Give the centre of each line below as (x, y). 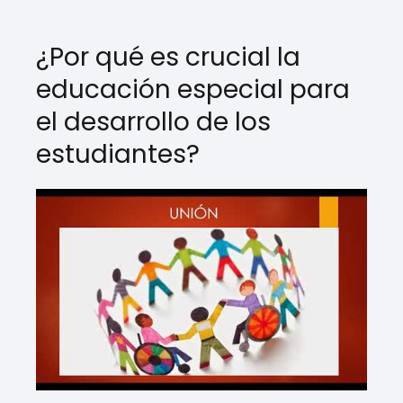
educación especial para (193, 90)
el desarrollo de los (153, 122)
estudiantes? (118, 154)
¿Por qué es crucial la (168, 57)
